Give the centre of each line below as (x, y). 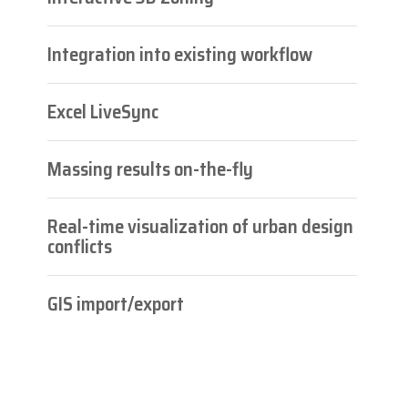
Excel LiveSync (103, 111)
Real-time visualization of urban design (200, 226)
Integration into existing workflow (180, 54)
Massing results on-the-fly (150, 168)
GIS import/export (116, 303)
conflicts (80, 246)
